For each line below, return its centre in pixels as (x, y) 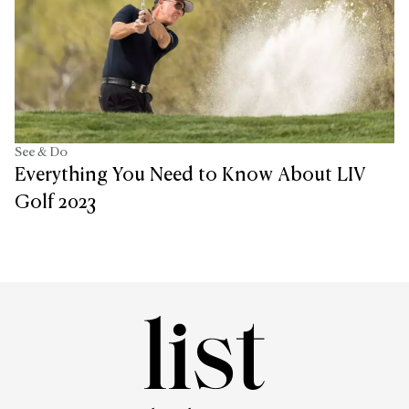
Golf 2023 (55, 203)
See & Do (41, 153)
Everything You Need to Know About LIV (190, 176)
